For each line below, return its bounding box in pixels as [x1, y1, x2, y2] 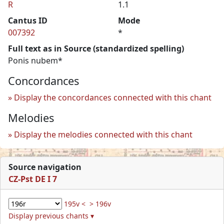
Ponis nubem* [8, 54, 62, 66]
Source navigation [8, 161, 81, 172]
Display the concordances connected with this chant [14, 91, 211, 103]
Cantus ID [8, 14, 47, 26]
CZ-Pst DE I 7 [8, 173, 57, 184]
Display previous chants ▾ [8, 210, 94, 220]
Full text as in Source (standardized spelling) [8, 42, 184, 54]
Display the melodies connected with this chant [14, 128, 192, 140]
